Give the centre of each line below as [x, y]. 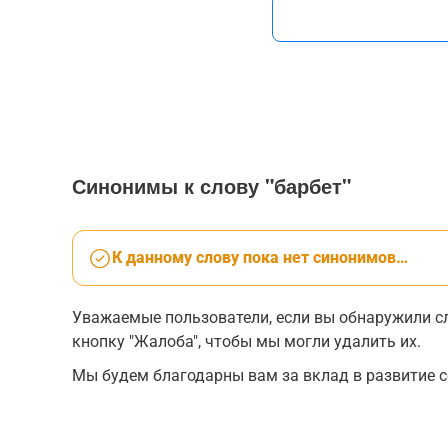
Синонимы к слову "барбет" [211, 185]
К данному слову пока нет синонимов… [260, 257]
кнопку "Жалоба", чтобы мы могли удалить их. [246, 341]
